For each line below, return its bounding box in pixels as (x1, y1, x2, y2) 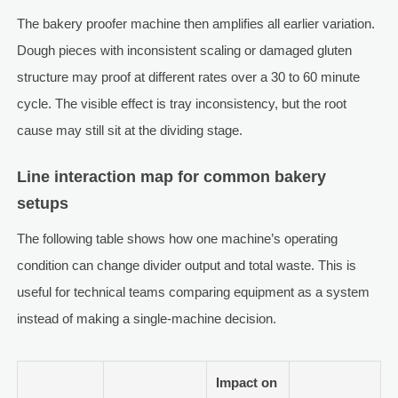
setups (16, 195, 68, 213)
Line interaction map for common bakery (16, 168, 326, 187)
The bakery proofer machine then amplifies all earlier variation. (16, 16, 375, 32)
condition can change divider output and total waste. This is (16, 258, 356, 274)
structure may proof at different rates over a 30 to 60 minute (16, 69, 360, 85)
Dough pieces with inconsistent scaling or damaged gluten (16, 43, 352, 59)
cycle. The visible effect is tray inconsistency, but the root (16, 96, 346, 112)
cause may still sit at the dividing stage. (16, 123, 243, 139)
